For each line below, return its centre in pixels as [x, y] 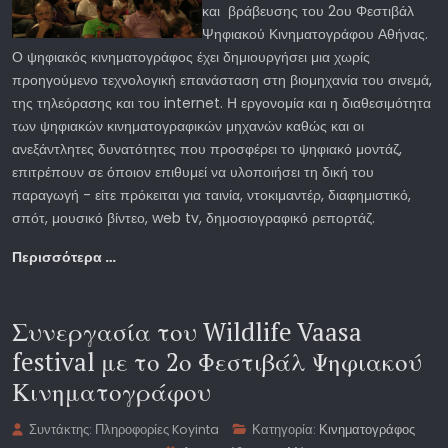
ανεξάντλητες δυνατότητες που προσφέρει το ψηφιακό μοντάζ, [207, 149]
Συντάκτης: [61, 430]
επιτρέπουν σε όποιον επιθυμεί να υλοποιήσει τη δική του [193, 172]
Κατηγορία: [284, 430]
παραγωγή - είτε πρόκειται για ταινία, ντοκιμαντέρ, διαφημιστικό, [211, 195]
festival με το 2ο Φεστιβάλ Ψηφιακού [217, 362]
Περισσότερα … [64, 257]
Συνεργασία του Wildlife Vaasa [187, 332]
